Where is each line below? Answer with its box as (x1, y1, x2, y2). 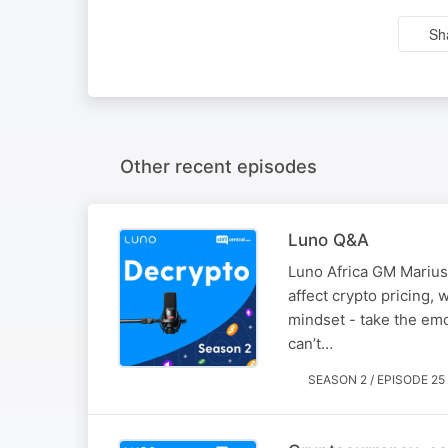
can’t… (288, 333, 333, 353)
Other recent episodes (120, 154, 317, 177)
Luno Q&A (288, 229, 369, 250)
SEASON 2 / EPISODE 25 (308, 371, 445, 387)
